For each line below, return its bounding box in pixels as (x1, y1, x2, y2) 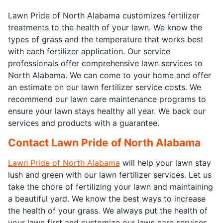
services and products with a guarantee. (8, 117, 159, 128)
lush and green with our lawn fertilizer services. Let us (8, 169, 212, 180)
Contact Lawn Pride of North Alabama (8, 136, 201, 149)
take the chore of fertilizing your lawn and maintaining (8, 181, 213, 192)
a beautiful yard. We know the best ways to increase (8, 193, 206, 204)
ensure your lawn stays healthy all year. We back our (8, 106, 206, 116)
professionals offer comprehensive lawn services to (8, 58, 203, 68)
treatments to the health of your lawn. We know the (8, 22, 202, 32)
